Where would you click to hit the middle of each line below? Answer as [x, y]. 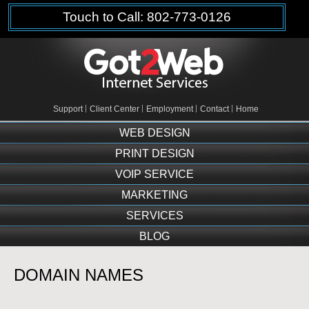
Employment [170, 108]
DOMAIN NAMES [79, 275]
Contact [215, 108]
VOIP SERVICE [154, 174]
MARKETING [154, 195]
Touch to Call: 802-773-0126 [147, 17]
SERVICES [154, 215]
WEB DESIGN [154, 132]
